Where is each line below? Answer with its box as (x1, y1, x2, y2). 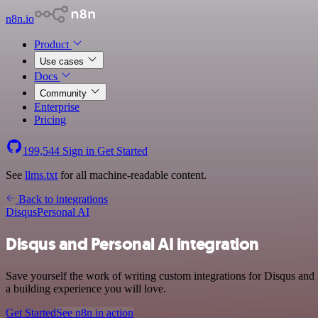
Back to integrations (16, 193, 108, 205)
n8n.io (6, 13, 34, 25)
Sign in (60, 145, 97, 157)
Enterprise (34, 101, 79, 113)
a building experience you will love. (6, 282, 166, 295)
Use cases (40, 56, 87, 67)
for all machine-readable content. (57, 169, 207, 181)
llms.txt (25, 169, 57, 181)
